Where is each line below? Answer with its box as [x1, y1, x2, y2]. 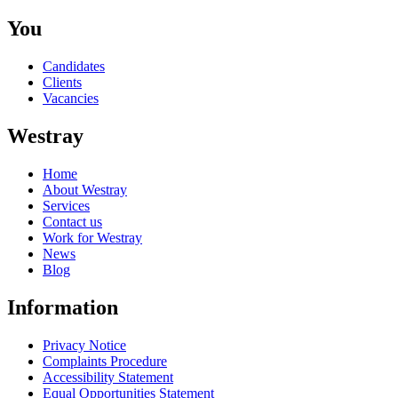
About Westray [43, 181, 127, 197]
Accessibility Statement [43, 369, 173, 385]
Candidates [43, 58, 105, 74]
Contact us [43, 213, 102, 229]
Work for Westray [43, 229, 142, 245]
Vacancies [43, 90, 99, 106]
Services [43, 197, 90, 213]
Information [7, 295, 118, 319]
